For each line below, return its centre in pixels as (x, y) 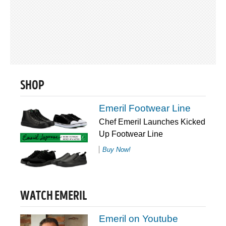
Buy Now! (116, 150)
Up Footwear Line (131, 134)
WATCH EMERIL (53, 197)
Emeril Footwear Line (145, 108)
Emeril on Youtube (138, 219)
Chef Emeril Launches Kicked (152, 122)
